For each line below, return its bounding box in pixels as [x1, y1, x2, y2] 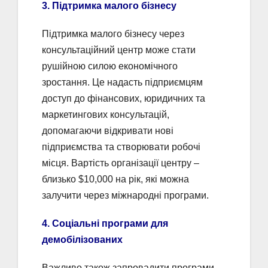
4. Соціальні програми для [42, 218, 168, 229]
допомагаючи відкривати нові [42, 126, 173, 136]
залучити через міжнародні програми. [42, 190, 209, 201]
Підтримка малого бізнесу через [42, 29, 184, 39]
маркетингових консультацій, [42, 109, 169, 120]
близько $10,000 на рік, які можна [42, 174, 189, 185]
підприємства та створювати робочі [42, 142, 200, 153]
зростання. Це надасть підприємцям [42, 77, 203, 88]
